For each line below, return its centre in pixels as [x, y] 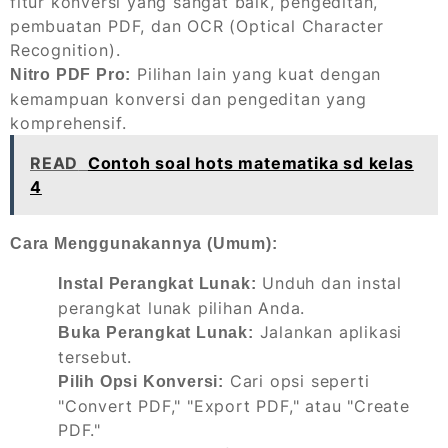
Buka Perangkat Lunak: [156, 332]
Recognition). [65, 49]
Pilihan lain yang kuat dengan [256, 73]
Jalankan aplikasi [328, 331]
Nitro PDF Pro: [71, 74]
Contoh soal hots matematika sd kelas [250, 162]
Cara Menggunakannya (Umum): [144, 243]
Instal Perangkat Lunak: [157, 283]
